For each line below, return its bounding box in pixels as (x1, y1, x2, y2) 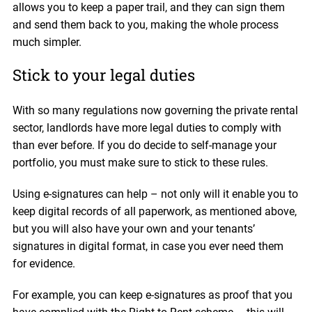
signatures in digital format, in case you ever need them (12, 239, 283, 253)
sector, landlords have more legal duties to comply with (12, 120, 281, 134)
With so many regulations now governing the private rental (12, 103, 298, 117)
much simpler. (12, 35, 81, 49)
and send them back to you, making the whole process (12, 17, 279, 31)
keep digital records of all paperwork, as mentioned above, (12, 204, 297, 218)
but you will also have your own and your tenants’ (12, 221, 255, 235)
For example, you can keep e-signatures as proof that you (12, 288, 292, 302)
